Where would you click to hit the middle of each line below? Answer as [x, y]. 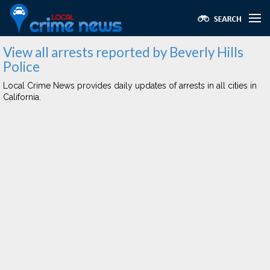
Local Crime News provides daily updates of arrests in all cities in [130, 86]
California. [22, 97]
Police [21, 67]
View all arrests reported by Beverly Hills [123, 52]
